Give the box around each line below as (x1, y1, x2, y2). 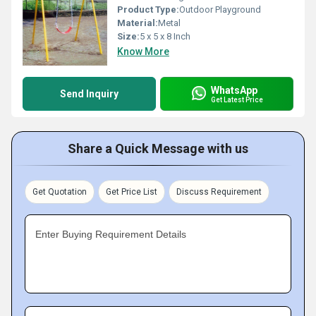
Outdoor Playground (179, 4, 261, 15)
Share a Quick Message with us (68, 141, 248, 156)
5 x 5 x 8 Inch (140, 31, 190, 42)
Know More (117, 46, 169, 57)
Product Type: (117, 4, 179, 15)
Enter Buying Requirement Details (35, 229, 186, 240)
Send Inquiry (60, 88, 119, 99)
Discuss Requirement (176, 187, 262, 197)
